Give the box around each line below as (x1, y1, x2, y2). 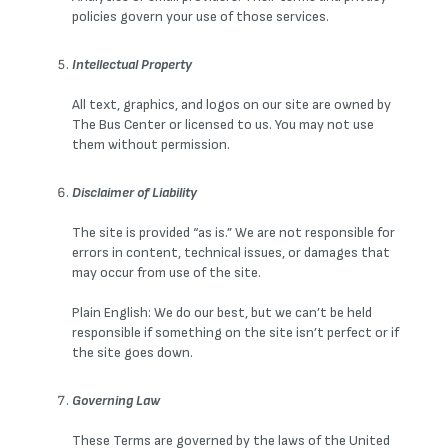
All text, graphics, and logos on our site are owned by (72, 96, 391, 113)
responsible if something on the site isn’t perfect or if (72, 324, 399, 341)
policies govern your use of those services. (72, 8, 329, 25)
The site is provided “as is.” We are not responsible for (72, 224, 395, 241)
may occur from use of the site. (72, 264, 261, 281)
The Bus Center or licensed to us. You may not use (72, 116, 374, 133)
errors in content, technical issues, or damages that (72, 244, 390, 261)
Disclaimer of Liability (72, 184, 197, 201)
